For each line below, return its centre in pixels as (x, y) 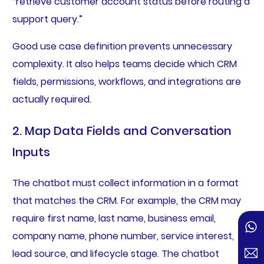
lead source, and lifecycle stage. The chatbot (115, 254)
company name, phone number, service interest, (123, 236)
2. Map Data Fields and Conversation (122, 131)
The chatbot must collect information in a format (125, 183)
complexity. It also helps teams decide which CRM (124, 64)
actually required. (52, 100)
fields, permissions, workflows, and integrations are (126, 82)
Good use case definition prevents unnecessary (122, 47)
